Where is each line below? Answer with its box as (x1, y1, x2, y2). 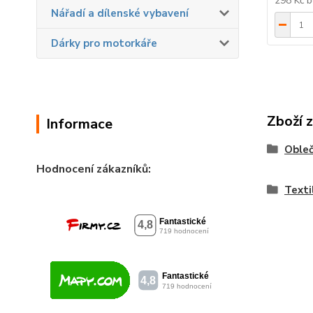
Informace (46, 114, 112, 133)
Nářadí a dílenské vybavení (51, 6, 189, 20)
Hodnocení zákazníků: (36, 161, 151, 177)
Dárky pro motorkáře (51, 36, 157, 50)
